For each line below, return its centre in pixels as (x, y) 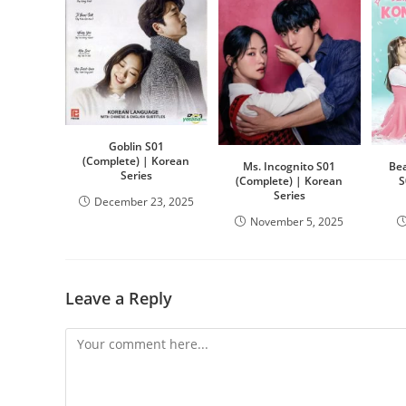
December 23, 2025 (144, 201)
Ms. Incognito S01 (290, 166)
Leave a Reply (119, 298)
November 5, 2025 (297, 221)
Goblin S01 (136, 146)
